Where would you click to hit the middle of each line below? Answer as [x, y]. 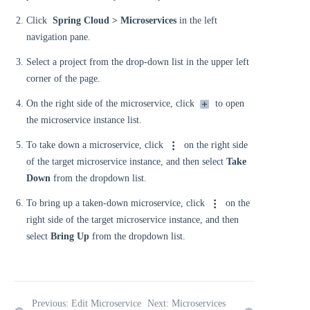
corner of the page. [63, 79]
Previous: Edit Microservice [86, 303]
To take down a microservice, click [96, 145]
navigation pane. [58, 37]
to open [228, 103]
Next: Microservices [187, 303]
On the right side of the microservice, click [112, 103]
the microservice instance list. [84, 120]
